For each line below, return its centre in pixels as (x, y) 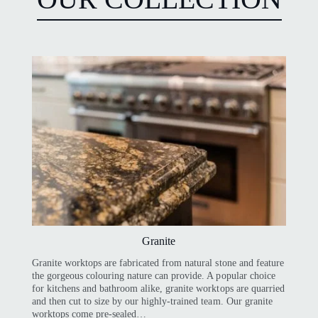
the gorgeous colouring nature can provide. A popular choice (153, 276)
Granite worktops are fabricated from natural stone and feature (158, 263)
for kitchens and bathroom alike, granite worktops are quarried (158, 289)
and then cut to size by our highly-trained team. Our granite (152, 302)
